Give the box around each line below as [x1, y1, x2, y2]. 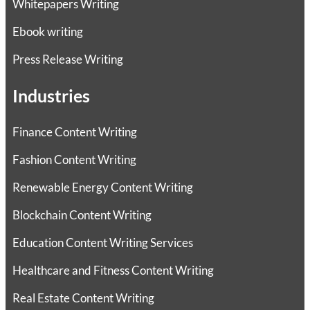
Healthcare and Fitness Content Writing [12, 263, 214, 278]
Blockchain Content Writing [12, 208, 152, 223]
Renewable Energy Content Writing [12, 180, 193, 195]
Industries [12, 85, 90, 107]
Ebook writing [12, 24, 83, 39]
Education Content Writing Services [12, 235, 193, 250]
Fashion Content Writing [12, 152, 136, 167]
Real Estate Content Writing [12, 291, 154, 306]
